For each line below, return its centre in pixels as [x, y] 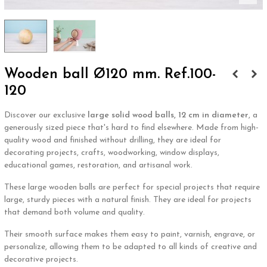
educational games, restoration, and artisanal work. [98, 165]
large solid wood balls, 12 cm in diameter [168, 115]
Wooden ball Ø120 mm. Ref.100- [110, 74]
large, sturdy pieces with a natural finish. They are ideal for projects [128, 200]
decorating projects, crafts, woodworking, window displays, [112, 153]
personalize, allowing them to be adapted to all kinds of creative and [131, 247]
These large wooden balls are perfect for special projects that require [132, 187]
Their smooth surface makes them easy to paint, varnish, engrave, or [130, 234]
